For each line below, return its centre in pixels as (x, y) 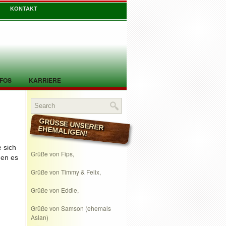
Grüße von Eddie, (55, 190)
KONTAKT (24, 9)
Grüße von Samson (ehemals (71, 208)
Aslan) (40, 217)
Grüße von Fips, (52, 154)
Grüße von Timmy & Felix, (66, 172)
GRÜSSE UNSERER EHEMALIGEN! (62, 131)
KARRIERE (45, 80)
